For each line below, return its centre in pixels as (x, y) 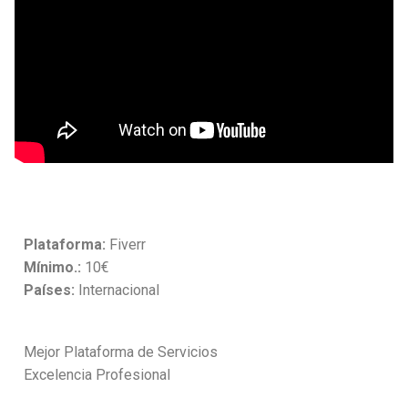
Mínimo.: (52, 268)
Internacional (117, 291)
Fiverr (126, 245)
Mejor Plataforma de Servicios (121, 352)
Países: (49, 291)
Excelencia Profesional (97, 375)
